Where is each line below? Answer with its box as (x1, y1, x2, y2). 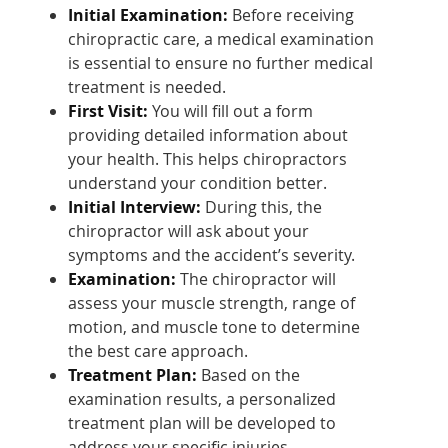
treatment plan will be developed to (68, 411, 337, 434)
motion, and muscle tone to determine (68, 315, 361, 338)
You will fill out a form (148, 99, 314, 122)
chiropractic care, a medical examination (68, 27, 375, 50)
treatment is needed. (68, 75, 227, 98)
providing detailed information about (68, 123, 349, 146)
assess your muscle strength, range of (68, 291, 356, 314)
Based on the (197, 363, 301, 386)
